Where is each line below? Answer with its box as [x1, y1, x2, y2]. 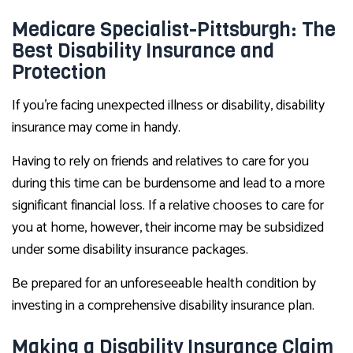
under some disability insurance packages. [12, 238, 248, 262]
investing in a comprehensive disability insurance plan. [12, 294, 314, 318]
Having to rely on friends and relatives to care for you [12, 150, 309, 174]
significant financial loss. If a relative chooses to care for [12, 194, 324, 218]
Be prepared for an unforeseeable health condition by [12, 272, 316, 296]
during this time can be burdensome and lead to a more [12, 172, 325, 196]
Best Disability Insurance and [12, 38, 274, 65]
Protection [12, 59, 106, 86]
